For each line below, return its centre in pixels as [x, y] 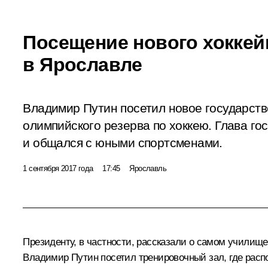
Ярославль [148, 168]
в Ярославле [83, 64]
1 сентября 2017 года [58, 168]
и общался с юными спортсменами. [123, 143]
